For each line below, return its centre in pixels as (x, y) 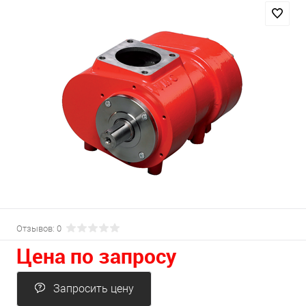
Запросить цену (94, 289)
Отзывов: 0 (39, 228)
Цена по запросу (96, 256)
